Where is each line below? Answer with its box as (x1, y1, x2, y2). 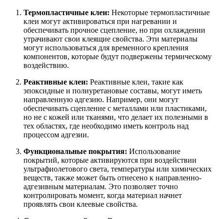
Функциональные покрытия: (23, 147, 127, 155)
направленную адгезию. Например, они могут (23, 95, 178, 104)
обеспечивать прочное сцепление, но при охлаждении (23, 25, 205, 34)
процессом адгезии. (23, 130, 89, 139)
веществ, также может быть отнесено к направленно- (23, 173, 201, 182)
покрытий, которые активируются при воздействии (23, 155, 197, 164)
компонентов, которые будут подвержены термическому (23, 52, 212, 61)
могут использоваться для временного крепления (23, 43, 188, 52)
